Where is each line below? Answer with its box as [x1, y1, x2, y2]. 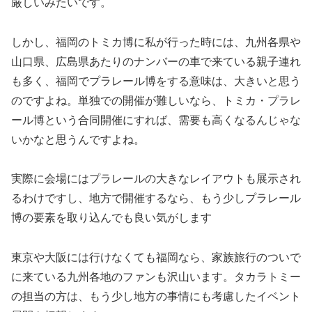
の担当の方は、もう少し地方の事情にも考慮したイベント [11, 290, 301, 303]
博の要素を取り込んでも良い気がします [11, 212, 212, 224]
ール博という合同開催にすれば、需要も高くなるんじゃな [11, 114, 301, 126]
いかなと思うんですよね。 [11, 133, 145, 146]
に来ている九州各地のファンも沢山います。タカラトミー [11, 271, 301, 283]
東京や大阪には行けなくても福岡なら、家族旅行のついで [11, 251, 301, 264]
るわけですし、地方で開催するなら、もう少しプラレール [11, 192, 301, 205]
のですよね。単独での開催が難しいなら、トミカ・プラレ [11, 94, 301, 107]
